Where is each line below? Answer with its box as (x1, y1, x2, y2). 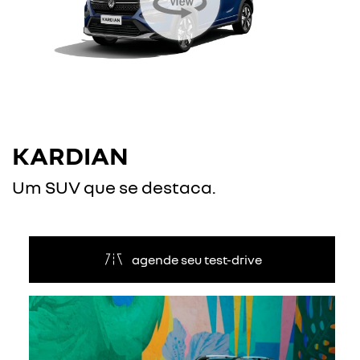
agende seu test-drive (132, 252, 263, 268)
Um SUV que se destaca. (12, 176, 216, 198)
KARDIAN (12, 140, 129, 171)
